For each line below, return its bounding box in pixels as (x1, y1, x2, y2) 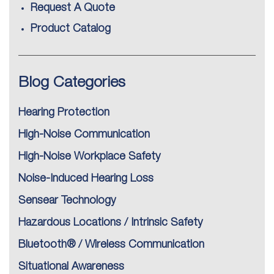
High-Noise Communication (18, 130, 150, 140)
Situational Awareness (18, 262, 124, 272)
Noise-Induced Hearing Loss (18, 174, 154, 184)
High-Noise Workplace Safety (18, 152, 160, 162)
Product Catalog (31, 24, 111, 34)
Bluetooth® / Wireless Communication (18, 240, 204, 250)
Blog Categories (18, 76, 125, 91)
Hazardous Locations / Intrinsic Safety (18, 218, 202, 228)
